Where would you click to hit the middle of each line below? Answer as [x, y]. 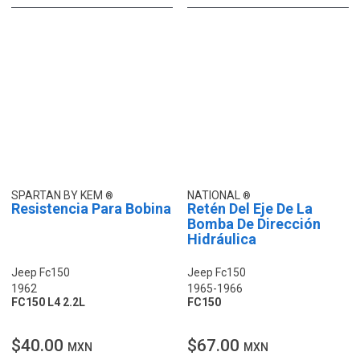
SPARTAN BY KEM [58, 195]
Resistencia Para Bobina [91, 208]
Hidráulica [222, 239]
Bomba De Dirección [254, 223]
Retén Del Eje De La [250, 208]
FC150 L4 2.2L [48, 302]
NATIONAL [215, 195]
